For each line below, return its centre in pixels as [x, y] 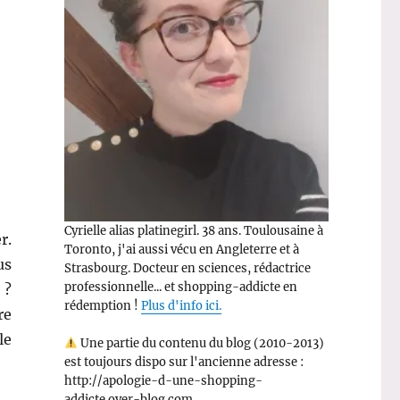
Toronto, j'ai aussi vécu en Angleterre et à [181, 249]
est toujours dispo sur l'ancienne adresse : [183, 362]
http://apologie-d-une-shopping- [163, 380]
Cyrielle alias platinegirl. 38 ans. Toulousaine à [193, 230]
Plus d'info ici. [181, 305]
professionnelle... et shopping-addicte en [180, 287]
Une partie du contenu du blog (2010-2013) [200, 343]
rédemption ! [102, 305]
